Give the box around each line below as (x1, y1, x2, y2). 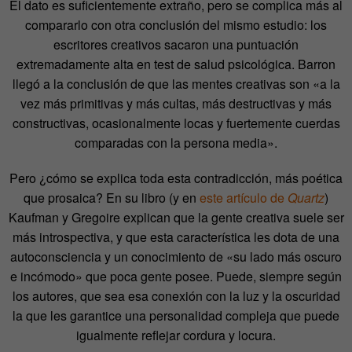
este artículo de (200, 189, 288, 207)
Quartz (288, 189, 324, 207)
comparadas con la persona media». (75, 134, 277, 152)
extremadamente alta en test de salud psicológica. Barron (16, 55, 335, 74)
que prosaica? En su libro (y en (24, 189, 200, 207)
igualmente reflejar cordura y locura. (76, 326, 276, 345)
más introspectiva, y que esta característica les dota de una (13, 228, 339, 247)
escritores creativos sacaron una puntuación (53, 35, 299, 54)
